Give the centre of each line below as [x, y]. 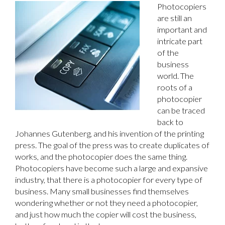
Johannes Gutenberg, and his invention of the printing [109, 134]
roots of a [175, 88]
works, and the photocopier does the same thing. [101, 157]
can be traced [181, 111]
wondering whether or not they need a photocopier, [106, 203]
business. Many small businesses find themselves [102, 192]
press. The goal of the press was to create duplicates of [112, 145]
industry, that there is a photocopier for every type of [109, 180]
